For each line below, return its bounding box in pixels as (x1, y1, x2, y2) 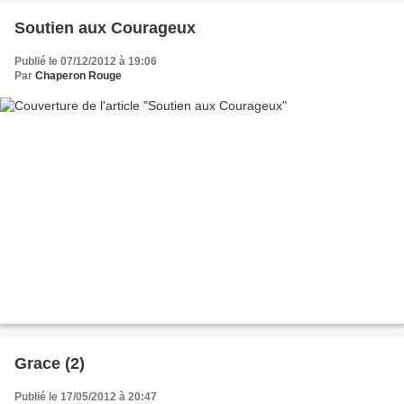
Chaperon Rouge (35, 69, 122, 82)
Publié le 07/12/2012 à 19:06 (14, 54, 157, 68)
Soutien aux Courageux (14, 18, 196, 37)
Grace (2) (14, 354, 85, 373)
